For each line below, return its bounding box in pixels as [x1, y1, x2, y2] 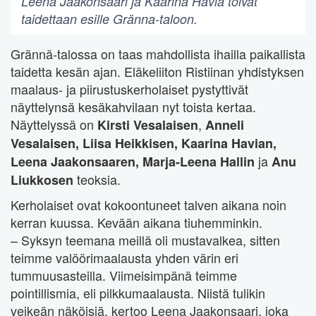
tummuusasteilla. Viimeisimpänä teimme [11, 266, 237, 285]
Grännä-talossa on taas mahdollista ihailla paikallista [11, 44, 305, 63]
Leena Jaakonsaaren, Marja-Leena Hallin [11, 152, 255, 171]
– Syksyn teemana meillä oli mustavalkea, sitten [11, 231, 280, 250]
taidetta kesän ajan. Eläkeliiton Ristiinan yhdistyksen [11, 62, 304, 81]
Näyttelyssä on [11, 115, 97, 134]
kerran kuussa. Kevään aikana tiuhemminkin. [11, 213, 262, 232]
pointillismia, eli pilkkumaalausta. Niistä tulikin [11, 284, 265, 303]
